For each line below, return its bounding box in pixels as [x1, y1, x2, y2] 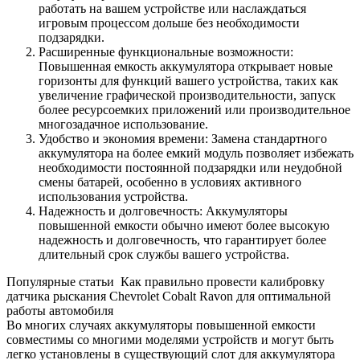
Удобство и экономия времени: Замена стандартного [39, 132, 327, 145]
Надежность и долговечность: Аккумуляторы [39, 204, 288, 218]
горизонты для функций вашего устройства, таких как [39, 74, 338, 88]
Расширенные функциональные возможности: [39, 45, 293, 59]
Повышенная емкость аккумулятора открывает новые [39, 59, 333, 73]
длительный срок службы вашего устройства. [39, 247, 289, 261]
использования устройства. [39, 190, 188, 203]
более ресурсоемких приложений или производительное [39, 103, 350, 117]
